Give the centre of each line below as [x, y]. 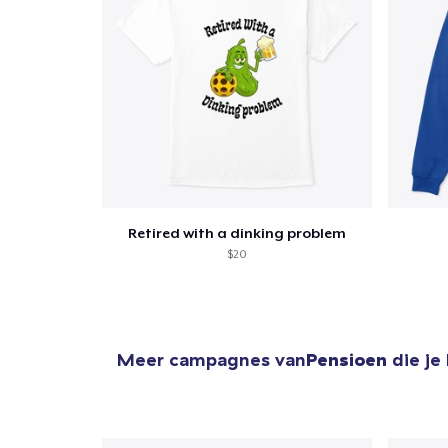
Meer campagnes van [211, 360]
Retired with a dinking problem [236, 233]
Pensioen [346, 360]
